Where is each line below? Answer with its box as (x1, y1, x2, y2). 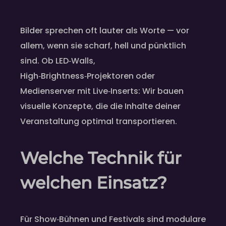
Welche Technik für (20, 147, 182, 168)
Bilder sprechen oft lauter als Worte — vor (20, 24, 189, 36)
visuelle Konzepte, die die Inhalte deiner (20, 100, 181, 112)
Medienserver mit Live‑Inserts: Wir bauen (20, 85, 184, 97)
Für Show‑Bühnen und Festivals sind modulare (20, 213, 206, 225)
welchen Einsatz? (20, 172, 167, 193)
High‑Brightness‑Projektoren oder (20, 70, 155, 82)
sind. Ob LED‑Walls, (20, 54, 95, 67)
